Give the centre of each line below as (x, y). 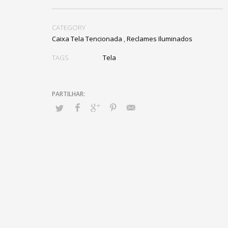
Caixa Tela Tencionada (87, 39)
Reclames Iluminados (160, 39)
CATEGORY (69, 27)
